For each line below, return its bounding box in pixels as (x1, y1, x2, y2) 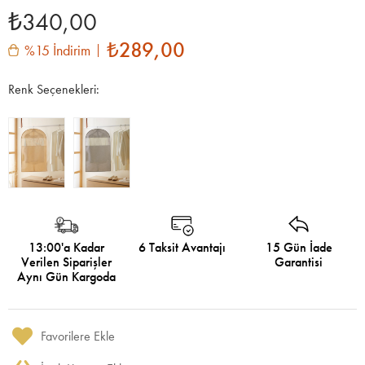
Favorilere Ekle (41, 327, 115, 345)
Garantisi (275, 253, 323, 270)
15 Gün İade (265, 238, 332, 256)
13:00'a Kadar (28, 238, 104, 256)
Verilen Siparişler (20, 253, 112, 270)
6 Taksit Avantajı (139, 238, 226, 256)
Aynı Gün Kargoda (16, 267, 116, 285)
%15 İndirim (24, 40, 90, 59)
